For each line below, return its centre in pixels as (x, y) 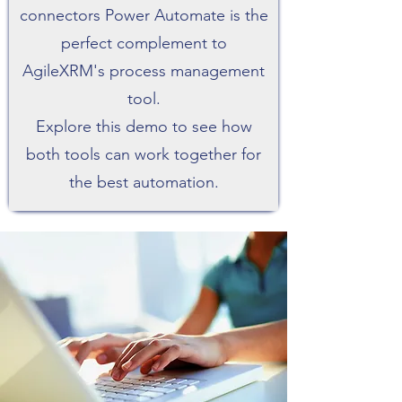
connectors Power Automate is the (144, 15)
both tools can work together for (144, 154)
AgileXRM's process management (144, 71)
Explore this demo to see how (144, 127)
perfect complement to (144, 43)
